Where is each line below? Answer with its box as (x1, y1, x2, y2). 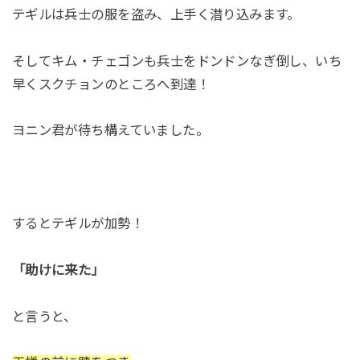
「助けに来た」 (11, 262, 104, 277)
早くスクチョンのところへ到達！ (11, 76, 211, 92)
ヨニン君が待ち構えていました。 (11, 123, 210, 138)
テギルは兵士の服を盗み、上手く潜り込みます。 (11, 6, 301, 22)
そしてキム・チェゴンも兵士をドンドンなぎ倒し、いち (11, 53, 342, 68)
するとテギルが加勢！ (11, 216, 144, 231)
